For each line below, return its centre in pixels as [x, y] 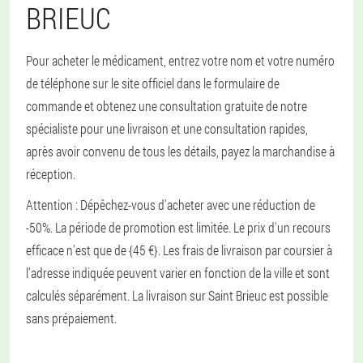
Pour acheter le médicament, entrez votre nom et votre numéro [180, 60]
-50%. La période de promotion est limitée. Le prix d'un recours [178, 227]
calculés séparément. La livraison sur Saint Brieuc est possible [177, 295]
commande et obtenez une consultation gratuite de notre [167, 106]
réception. [51, 174]
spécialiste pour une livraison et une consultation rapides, [167, 128]
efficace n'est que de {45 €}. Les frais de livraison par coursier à [179, 250]
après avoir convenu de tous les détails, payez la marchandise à [180, 151]
